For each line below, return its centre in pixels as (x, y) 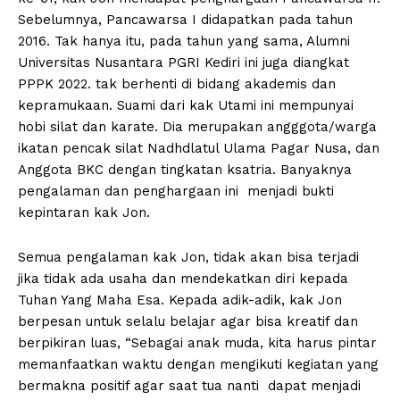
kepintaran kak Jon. (84, 212)
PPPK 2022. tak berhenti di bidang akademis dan (177, 83)
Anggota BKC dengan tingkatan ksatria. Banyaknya (185, 169)
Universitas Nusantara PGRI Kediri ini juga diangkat (183, 62)
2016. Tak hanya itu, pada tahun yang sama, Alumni (184, 41)
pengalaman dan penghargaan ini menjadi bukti (176, 191)
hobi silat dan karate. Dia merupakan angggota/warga (197, 126)
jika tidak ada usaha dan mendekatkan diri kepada (183, 278)
